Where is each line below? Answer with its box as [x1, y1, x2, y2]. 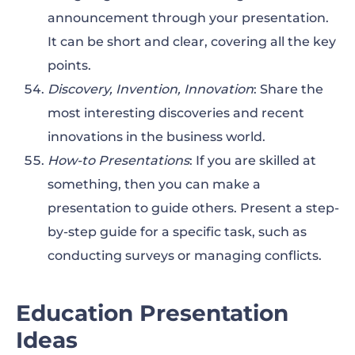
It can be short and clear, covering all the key [48, 34, 336, 50]
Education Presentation [16, 300, 288, 327]
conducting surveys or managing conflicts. [48, 248, 322, 264]
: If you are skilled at [189, 153, 316, 169]
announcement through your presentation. [48, 10, 329, 26]
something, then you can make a [48, 177, 261, 193]
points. [48, 58, 91, 74]
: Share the [254, 82, 323, 97]
